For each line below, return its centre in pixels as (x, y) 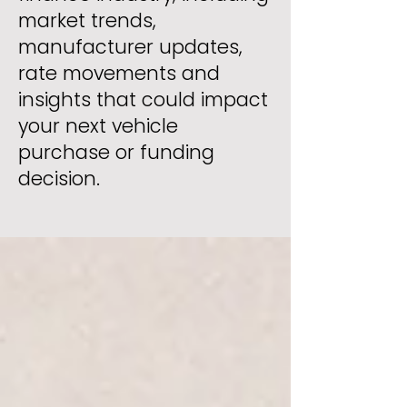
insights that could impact (143, 100)
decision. (59, 179)
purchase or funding (116, 153)
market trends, (87, 21)
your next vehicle (98, 126)
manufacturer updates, (130, 47)
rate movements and (119, 74)
